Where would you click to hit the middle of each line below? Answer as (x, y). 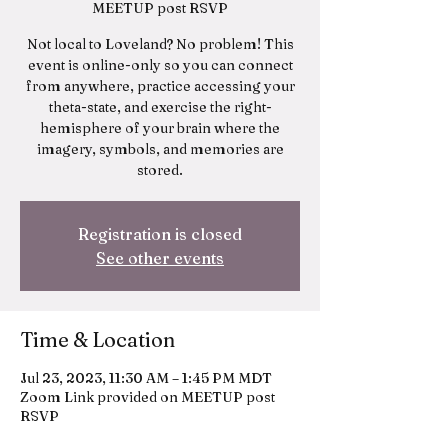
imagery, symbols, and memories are (160, 149)
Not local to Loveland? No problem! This (160, 44)
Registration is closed (160, 234)
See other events (160, 258)
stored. (160, 170)
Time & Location (97, 340)
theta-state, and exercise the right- (160, 107)
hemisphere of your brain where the (160, 128)
